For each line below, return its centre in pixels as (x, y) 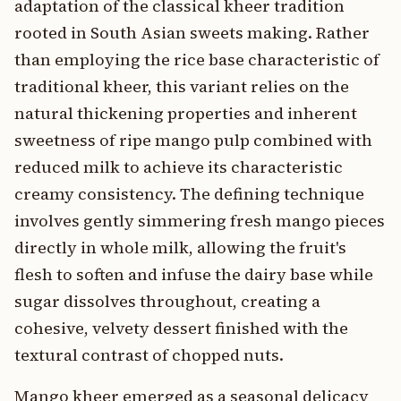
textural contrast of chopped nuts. (149, 355)
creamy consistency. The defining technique (189, 194)
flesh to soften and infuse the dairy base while (194, 274)
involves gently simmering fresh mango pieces (200, 221)
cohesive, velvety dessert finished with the (181, 328)
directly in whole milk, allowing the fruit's (180, 247)
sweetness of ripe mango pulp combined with (193, 140)
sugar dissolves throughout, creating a (167, 301)
